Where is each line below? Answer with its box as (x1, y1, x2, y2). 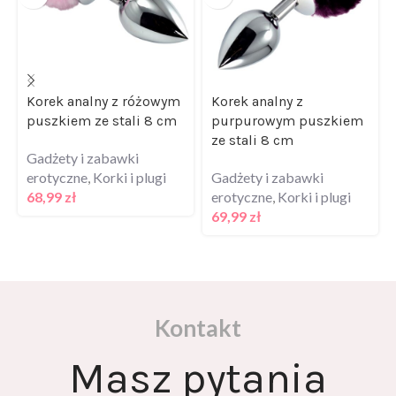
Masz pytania (69, 331, 327, 381)
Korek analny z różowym (27, 70, 180, 88)
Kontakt (155, 291, 241, 320)
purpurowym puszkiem (211, 89, 363, 107)
